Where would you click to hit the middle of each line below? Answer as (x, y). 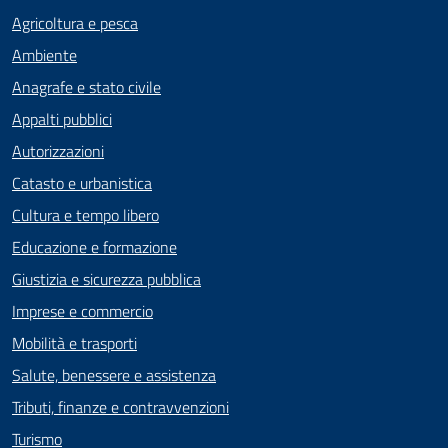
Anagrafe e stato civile (86, 87)
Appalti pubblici (62, 119)
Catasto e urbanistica (82, 183)
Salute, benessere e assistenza (114, 375)
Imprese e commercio (82, 311)
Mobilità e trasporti (74, 343)
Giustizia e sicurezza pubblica (106, 279)
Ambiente (44, 55)
